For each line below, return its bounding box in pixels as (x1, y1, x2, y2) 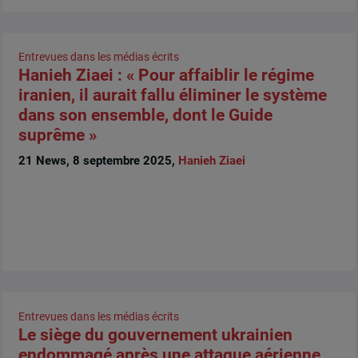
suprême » (18, 125, 97, 145)
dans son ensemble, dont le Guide (18, 105, 272, 125)
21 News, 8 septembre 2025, (18, 153, 178, 168)
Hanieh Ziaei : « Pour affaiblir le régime (18, 66, 314, 86)
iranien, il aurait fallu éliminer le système (18, 86, 327, 105)
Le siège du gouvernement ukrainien (18, 324, 292, 344)
